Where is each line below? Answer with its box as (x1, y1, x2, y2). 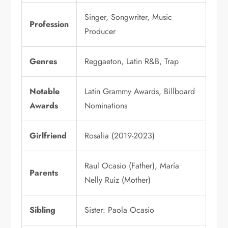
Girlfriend (30, 130, 67, 142)
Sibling (30, 204, 56, 216)
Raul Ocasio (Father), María (84, 160, 180, 172)
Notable (30, 85, 60, 98)
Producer (84, 25, 116, 38)
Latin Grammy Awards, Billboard (84, 85, 195, 98)
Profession (30, 18, 69, 31)
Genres (30, 55, 58, 68)
